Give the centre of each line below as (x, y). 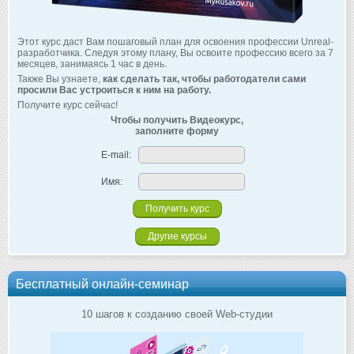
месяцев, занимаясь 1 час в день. (92, 64)
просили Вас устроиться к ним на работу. (114, 90)
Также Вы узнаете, (60, 79)
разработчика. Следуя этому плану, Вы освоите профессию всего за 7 (175, 53)
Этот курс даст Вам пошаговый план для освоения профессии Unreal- (175, 41)
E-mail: (116, 154)
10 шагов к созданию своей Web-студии (177, 314)
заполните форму (177, 131)
